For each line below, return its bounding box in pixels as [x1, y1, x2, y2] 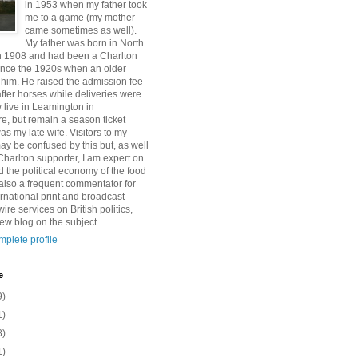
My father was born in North [25, 38, 144, 49]
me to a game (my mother [25, 12, 135, 23]
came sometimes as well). [25, 25, 137, 36]
